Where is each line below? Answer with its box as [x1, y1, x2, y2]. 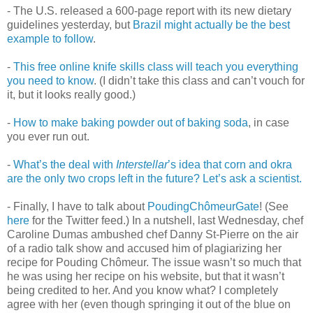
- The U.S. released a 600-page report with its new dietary [7, 4, 291, 17]
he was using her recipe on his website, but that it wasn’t [7, 270, 284, 282]
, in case [248, 116, 289, 129]
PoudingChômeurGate [147, 200, 259, 212]
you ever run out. [7, 130, 89, 143]
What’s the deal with [13, 158, 116, 170]
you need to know [7, 74, 94, 87]
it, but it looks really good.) [7, 88, 136, 101]
